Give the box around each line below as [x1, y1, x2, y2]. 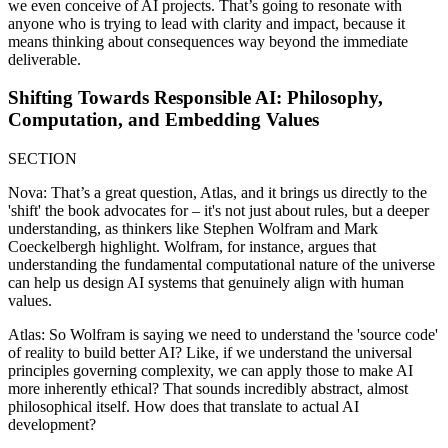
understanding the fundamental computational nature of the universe [8, 256, 435, 274]
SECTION [8, 150, 77, 168]
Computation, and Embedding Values [8, 109, 319, 131]
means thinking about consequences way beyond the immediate [8, 32, 408, 50]
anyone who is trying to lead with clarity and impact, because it [8, 14, 405, 32]
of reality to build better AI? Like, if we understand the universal [8, 344, 412, 362]
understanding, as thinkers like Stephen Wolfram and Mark [8, 220, 378, 238]
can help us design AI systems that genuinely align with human [8, 274, 404, 292]
